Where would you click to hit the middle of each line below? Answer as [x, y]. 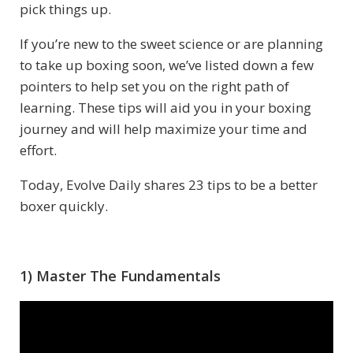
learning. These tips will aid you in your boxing [165, 107]
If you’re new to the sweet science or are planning [171, 43]
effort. [38, 150]
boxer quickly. [64, 206]
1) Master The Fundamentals [120, 275]
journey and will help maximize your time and [163, 128]
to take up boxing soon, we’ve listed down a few [167, 65]
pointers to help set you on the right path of [154, 86]
